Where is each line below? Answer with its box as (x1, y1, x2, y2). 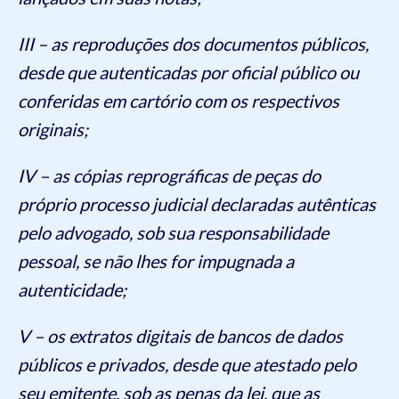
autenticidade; (18, 279, 126, 301)
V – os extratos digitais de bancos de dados (18, 325, 343, 347)
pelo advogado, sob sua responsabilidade (18, 222, 329, 244)
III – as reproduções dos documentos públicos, (18, 33, 369, 55)
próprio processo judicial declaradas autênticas (18, 193, 376, 216)
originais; (18, 118, 88, 141)
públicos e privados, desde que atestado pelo (18, 354, 356, 376)
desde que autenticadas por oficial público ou (18, 61, 359, 84)
